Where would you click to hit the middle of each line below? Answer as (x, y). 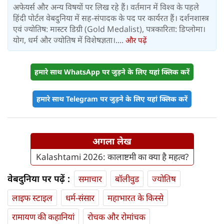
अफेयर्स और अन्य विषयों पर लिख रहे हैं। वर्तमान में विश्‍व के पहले (106, 7)
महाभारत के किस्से (135, 198)
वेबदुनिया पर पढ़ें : (39, 179)
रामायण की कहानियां (43, 217)
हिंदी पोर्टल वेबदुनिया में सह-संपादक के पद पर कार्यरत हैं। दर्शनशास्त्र (111, 18)
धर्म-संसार (80, 198)
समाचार (90, 179)
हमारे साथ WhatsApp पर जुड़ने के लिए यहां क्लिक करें (112, 72)
